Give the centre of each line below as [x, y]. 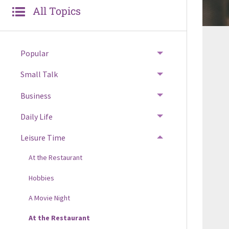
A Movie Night [49, 198]
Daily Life [36, 116]
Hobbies [41, 178]
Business [36, 95]
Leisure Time [43, 137]
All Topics [56, 11]
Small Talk [39, 74]
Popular [34, 53]
